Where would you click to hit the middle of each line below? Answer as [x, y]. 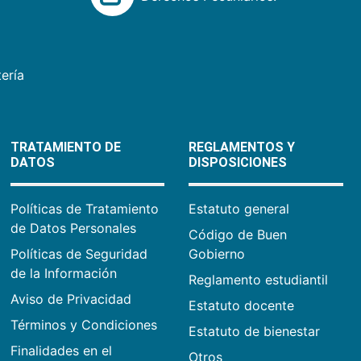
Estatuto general [239, 208]
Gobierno [217, 253]
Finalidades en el [61, 350]
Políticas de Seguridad [79, 253]
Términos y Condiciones [83, 324]
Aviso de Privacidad [71, 299]
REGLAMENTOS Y [242, 147]
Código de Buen [238, 234]
